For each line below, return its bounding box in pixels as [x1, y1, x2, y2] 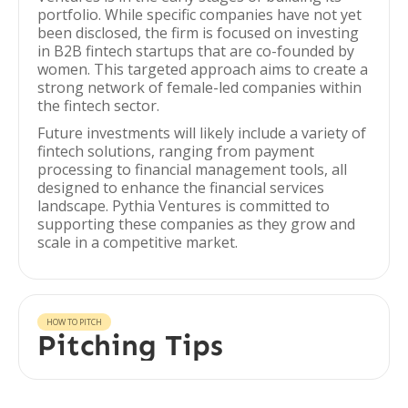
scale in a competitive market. [37, 232, 238, 252]
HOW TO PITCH [46, 316, 102, 328]
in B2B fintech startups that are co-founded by [37, 41, 354, 61]
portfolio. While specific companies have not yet [37, 5, 362, 25]
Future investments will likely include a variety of [37, 123, 366, 143]
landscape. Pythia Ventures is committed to [37, 196, 330, 216]
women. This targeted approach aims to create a [37, 59, 368, 79]
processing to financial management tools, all [37, 159, 347, 179]
